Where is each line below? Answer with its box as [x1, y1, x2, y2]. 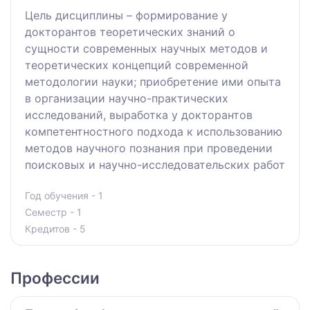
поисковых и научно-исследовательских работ [25, 158, 285, 172]
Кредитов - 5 [25, 223, 86, 235]
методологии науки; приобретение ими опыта [25, 75, 281, 89]
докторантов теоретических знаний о [25, 25, 235, 39]
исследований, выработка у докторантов [25, 108, 253, 122]
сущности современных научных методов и [25, 42, 268, 56]
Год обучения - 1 [25, 190, 103, 202]
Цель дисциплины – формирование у [25, 8, 228, 23]
